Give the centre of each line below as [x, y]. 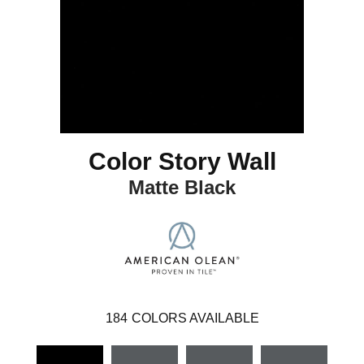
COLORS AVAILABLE [195, 318]
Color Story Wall [182, 161]
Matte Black [182, 187]
